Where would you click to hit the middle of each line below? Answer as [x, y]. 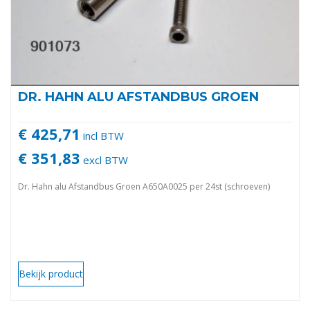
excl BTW [104, 160]
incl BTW [102, 136]
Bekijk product [51, 274]
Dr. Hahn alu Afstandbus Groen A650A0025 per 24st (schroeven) [144, 187]
